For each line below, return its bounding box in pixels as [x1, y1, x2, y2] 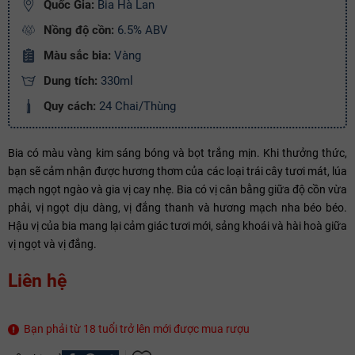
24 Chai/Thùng [99, 98, 176, 113]
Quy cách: [44, 98, 99, 113]
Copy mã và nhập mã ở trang [14, 59, 143, 71]
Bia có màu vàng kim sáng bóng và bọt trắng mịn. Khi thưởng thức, [8, 146, 347, 159]
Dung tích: [44, 73, 97, 88]
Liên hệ [8, 269, 67, 292]
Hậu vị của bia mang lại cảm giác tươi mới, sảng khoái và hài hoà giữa [8, 219, 347, 232]
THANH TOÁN [143, 59, 200, 71]
